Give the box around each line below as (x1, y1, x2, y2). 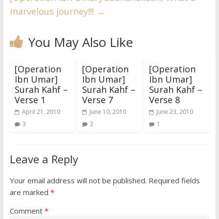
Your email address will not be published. (9, 175, 147, 186)
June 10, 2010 (89, 108, 126, 116)
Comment (9, 206, 44, 216)
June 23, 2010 (156, 108, 194, 116)
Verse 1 (14, 94, 45, 106)
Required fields (148, 175, 200, 186)
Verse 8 (149, 94, 180, 106)
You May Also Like (28, 33, 133, 51)
